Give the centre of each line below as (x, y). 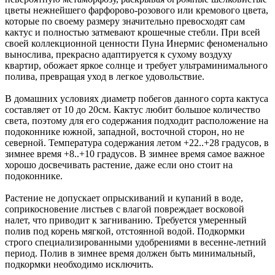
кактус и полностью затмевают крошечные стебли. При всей (133, 32)
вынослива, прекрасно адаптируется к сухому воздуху (118, 54)
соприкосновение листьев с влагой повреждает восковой (125, 209)
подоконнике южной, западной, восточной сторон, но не (125, 131)
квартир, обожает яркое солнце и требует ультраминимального (136, 65)
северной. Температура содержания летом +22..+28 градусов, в (137, 142)
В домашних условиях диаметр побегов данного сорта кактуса (137, 98)
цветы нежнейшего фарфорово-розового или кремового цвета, (137, 10)
